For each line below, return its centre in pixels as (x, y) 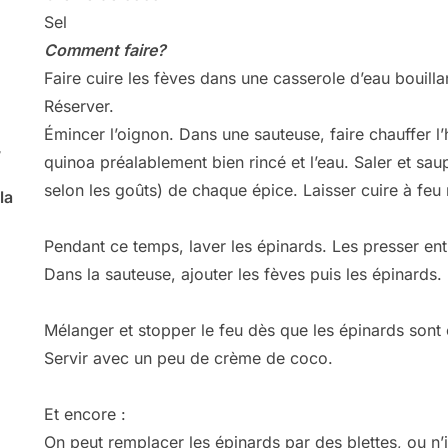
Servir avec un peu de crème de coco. (188, 358)
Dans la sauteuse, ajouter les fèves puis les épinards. (243, 274)
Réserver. (79, 106)
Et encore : (85, 414)
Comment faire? (105, 50)
